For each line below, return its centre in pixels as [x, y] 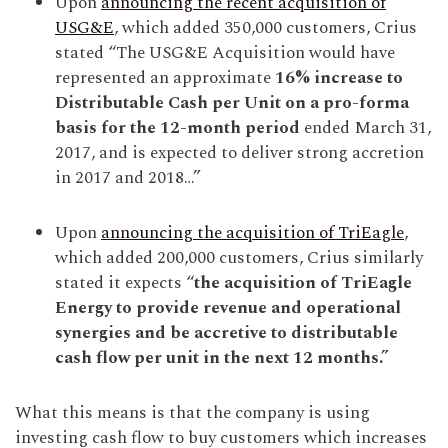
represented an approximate [165, 77]
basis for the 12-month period [177, 127]
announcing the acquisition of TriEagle [252, 232]
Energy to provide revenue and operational [228, 307]
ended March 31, [365, 127]
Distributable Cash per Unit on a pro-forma [232, 102]
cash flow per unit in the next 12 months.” [222, 357]
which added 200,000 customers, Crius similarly [239, 257]
